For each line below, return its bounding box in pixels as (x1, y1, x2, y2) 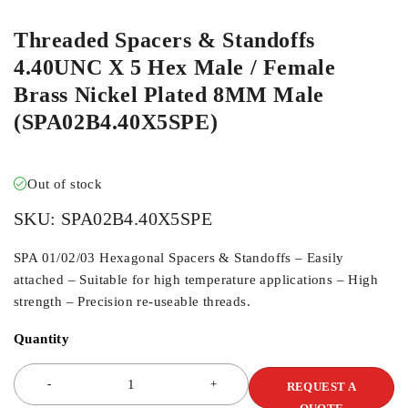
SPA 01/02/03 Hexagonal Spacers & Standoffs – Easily (14, 250, 344, 265)
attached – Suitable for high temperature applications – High (14, 272, 378, 287)
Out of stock (27, 177, 103, 191)
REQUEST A (286, 380, 357, 393)
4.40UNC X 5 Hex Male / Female (14, 56, 336, 79)
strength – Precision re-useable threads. (14, 294, 250, 309)
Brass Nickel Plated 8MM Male (14, 83, 324, 107)
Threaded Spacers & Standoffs (14, 28, 315, 52)
